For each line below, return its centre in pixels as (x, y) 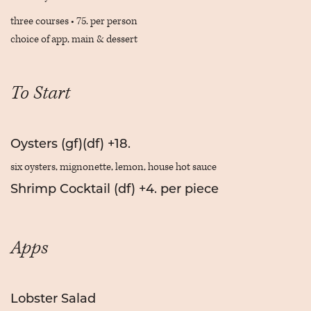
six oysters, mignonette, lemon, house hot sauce (114, 167)
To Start (40, 93)
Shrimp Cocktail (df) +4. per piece (115, 190)
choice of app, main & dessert (74, 39)
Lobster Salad (53, 300)
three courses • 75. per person (74, 21)
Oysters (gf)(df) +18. (70, 145)
